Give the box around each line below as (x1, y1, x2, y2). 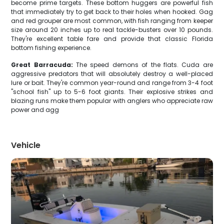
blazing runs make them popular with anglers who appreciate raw (11, 96, 213, 105)
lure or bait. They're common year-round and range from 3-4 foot (11, 78, 213, 87)
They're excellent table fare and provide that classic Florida (11, 34, 213, 43)
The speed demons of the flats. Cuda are (72, 60, 213, 69)
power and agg (11, 105, 59, 114)
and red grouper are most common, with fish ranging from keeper (11, 16, 213, 25)
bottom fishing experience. (11, 43, 92, 52)
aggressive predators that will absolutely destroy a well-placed (11, 69, 213, 78)
